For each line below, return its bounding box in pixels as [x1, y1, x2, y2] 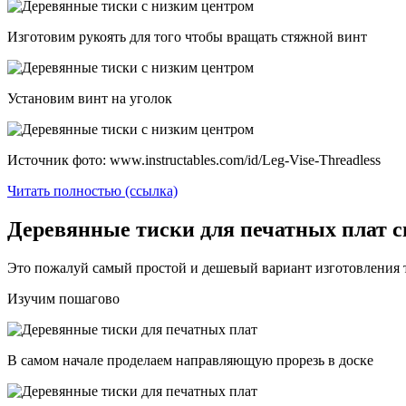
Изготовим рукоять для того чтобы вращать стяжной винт [7, 28, 367, 44]
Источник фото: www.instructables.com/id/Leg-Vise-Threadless [7, 151, 381, 168]
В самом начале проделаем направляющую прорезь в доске [7, 352, 373, 368]
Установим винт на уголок [7, 90, 172, 106]
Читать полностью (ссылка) [7, 182, 178, 198]
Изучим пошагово [7, 290, 120, 306]
